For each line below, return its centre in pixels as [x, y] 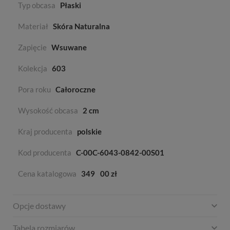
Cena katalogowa [47, 174]
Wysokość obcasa [48, 111]
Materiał [33, 26]
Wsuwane [69, 47]
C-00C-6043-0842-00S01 [120, 153]
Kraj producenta [45, 132]
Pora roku [34, 90]
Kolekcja [33, 69]
